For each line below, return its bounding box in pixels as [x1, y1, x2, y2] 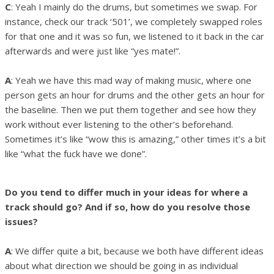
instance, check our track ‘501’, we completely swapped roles [5, 15, 262, 28]
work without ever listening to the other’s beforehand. [5, 117, 233, 130]
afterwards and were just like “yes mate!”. [5, 44, 180, 57]
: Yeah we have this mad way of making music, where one [11, 73, 251, 86]
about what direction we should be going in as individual [5, 259, 238, 272]
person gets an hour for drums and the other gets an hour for [5, 88, 265, 101]
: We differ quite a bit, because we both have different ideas [11, 244, 264, 257]
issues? [5, 215, 38, 228]
